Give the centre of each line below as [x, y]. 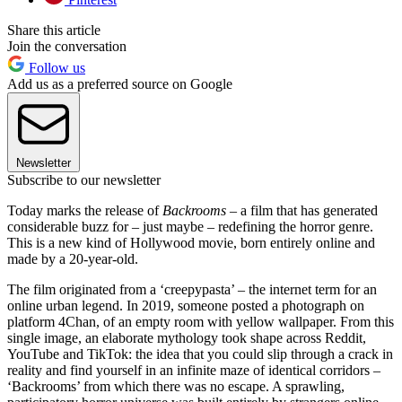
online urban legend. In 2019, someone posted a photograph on [186, 306]
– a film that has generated [302, 211]
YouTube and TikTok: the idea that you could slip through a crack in [200, 354]
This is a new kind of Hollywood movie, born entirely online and [191, 243]
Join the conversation [67, 47]
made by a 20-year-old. [73, 259]
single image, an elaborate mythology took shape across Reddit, [187, 338]
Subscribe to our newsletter [84, 180]
